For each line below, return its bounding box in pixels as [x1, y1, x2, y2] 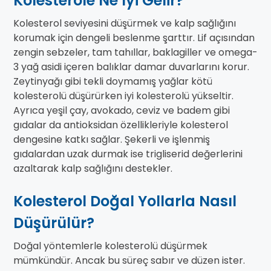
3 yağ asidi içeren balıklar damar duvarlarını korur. [13, 60, 249, 74]
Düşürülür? [13, 213, 94, 233]
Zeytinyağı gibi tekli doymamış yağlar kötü [13, 74, 212, 89]
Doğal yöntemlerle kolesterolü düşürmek [13, 239, 207, 253]
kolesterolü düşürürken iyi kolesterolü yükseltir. [13, 89, 233, 103]
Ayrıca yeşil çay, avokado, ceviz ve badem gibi [13, 103, 230, 118]
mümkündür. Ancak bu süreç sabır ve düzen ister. [13, 253, 245, 268]
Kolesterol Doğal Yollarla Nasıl [13, 191, 237, 212]
